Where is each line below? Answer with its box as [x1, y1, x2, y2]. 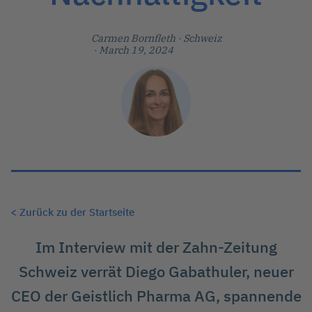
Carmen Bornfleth [91, 31, 178, 45]
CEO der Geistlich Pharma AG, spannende [10, 286, 302, 306]
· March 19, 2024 [91, 43, 173, 57]
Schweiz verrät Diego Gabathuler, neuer [18, 261, 294, 282]
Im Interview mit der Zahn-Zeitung [35, 237, 277, 258]
